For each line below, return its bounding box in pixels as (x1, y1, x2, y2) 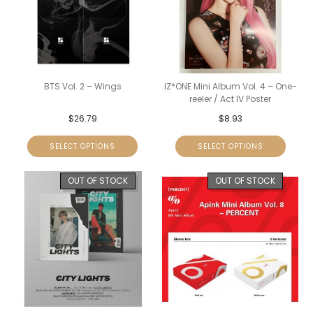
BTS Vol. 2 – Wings (43, 80, 122, 92)
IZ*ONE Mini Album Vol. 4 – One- (163, 80, 297, 92)
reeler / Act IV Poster (189, 92, 272, 105)
